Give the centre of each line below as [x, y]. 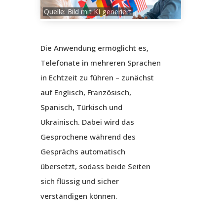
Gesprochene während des [88, 137]
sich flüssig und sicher [79, 181]
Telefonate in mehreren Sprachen [100, 63]
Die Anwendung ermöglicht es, [94, 48]
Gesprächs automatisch [83, 152]
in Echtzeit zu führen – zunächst [97, 78]
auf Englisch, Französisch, [86, 92]
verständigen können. [79, 196]
